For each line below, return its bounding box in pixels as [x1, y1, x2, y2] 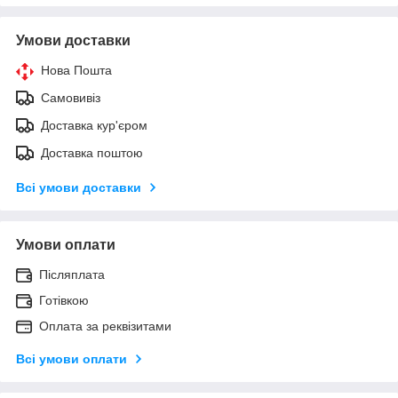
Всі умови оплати [16, 351, 127, 366]
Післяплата [39, 267, 105, 282]
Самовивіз [41, 90, 100, 105]
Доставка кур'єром [41, 117, 147, 132]
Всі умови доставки [16, 179, 141, 195]
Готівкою [39, 292, 89, 307]
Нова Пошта [41, 62, 112, 77]
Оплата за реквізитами [39, 318, 171, 333]
